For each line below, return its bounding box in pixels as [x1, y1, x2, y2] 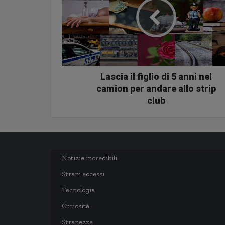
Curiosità [62, 202, 89, 210]
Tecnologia [62, 186, 95, 194]
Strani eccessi [62, 170, 104, 178]
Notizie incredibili [62, 154, 117, 162]
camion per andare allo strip [96, 83, 216, 94]
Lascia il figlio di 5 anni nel [100, 71, 212, 82]
